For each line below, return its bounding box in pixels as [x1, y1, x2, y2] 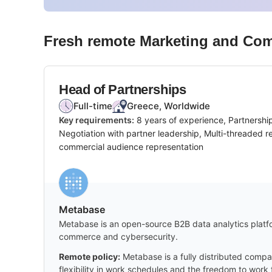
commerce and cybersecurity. [59, 231, 178, 242]
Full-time [73, 100, 112, 112]
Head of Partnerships [59, 81, 186, 97]
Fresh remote [44, 32, 140, 49]
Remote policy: [59, 251, 120, 262]
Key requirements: [59, 114, 134, 125]
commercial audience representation [59, 141, 203, 152]
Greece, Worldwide [127, 100, 210, 112]
